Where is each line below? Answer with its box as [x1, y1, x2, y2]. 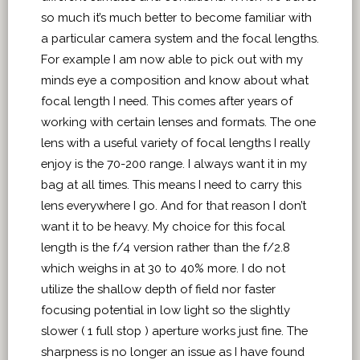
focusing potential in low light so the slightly [41, 303, 290, 317]
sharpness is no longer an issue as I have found [41, 345, 305, 358]
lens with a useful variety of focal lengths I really [41, 136, 310, 149]
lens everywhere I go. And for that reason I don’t [41, 198, 306, 212]
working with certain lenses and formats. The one [41, 115, 316, 129]
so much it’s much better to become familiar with [41, 10, 312, 24]
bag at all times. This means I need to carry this [41, 178, 301, 191]
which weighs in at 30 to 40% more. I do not [41, 261, 285, 275]
